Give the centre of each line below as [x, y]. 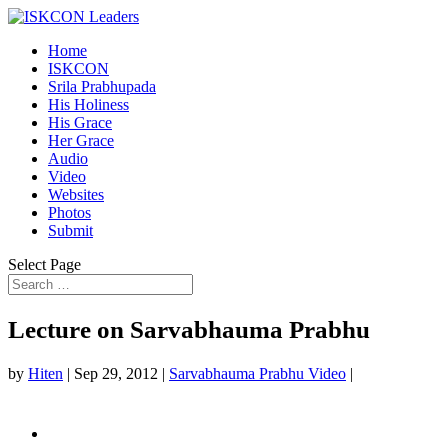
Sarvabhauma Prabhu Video [257, 373]
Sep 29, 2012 [116, 373]
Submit [70, 230]
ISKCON [78, 68]
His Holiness [88, 104]
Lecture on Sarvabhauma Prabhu [189, 329]
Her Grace [81, 140]
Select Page [44, 264]
